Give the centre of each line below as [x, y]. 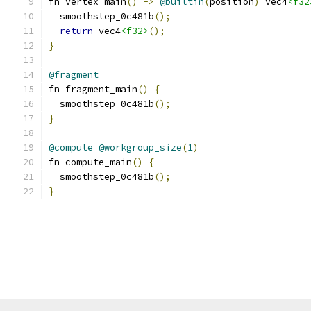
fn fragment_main [93, 89]
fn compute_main [90, 162]
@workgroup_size [140, 148]
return [76, 31]
